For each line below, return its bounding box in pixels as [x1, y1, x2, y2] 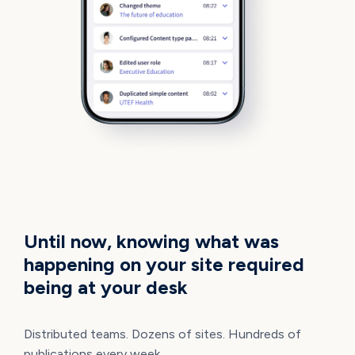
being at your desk [23, 275, 188, 299]
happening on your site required [23, 252, 304, 276]
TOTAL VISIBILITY [23, 183, 130, 199]
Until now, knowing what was [23, 229, 279, 253]
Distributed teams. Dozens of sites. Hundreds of [23, 326, 301, 342]
